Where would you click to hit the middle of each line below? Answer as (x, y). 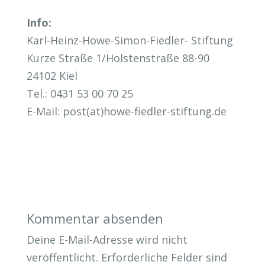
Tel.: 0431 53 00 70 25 (80, 94)
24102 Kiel (52, 76)
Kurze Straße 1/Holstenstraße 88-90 (118, 58)
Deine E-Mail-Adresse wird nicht (107, 240)
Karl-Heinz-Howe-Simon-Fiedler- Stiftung (130, 41)
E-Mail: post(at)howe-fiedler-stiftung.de (126, 112)
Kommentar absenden (95, 219)
